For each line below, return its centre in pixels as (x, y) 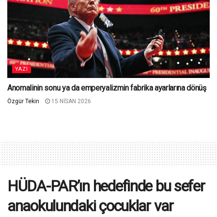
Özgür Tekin (23, 101)
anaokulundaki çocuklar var (90, 206)
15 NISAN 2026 (70, 101)
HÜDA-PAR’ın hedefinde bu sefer (106, 186)
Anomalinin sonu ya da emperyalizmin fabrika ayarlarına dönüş (107, 88)
